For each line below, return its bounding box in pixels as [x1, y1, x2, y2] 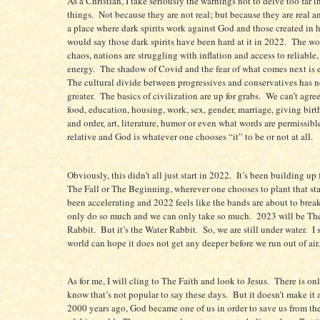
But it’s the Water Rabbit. [101, 222, 198, 236]
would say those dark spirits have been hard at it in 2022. [67, 35, 289, 49]
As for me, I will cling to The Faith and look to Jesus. [67, 274, 269, 288]
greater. [67, 89, 95, 103]
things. [67, 8, 94, 21]
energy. [67, 62, 97, 76]
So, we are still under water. [203, 222, 307, 236]
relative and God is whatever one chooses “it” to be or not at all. [67, 130, 313, 144]
